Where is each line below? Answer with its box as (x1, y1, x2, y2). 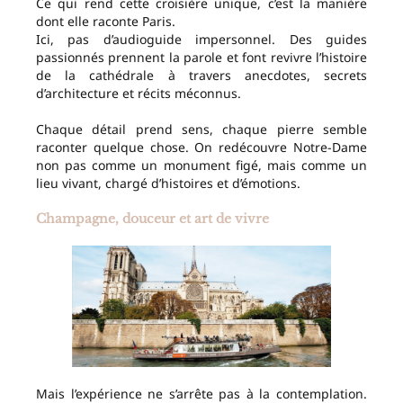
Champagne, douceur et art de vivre (36, 210, 269, 227)
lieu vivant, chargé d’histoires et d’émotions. (36, 174, 300, 192)
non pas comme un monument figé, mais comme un (36, 156, 367, 174)
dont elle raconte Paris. (36, 12, 175, 30)
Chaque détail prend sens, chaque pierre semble (36, 120, 367, 138)
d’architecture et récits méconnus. (36, 84, 241, 102)
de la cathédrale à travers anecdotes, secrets (36, 66, 367, 84)
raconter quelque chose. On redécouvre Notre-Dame (36, 138, 367, 156)
